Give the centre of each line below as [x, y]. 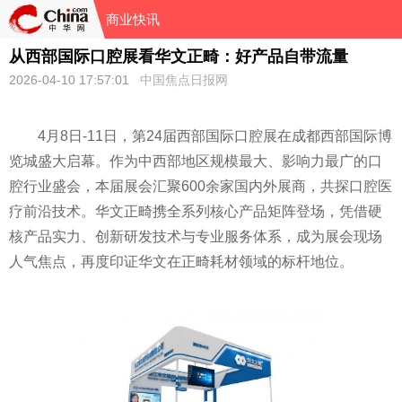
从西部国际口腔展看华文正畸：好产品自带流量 [179, 57]
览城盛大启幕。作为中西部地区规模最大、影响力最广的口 [196, 161]
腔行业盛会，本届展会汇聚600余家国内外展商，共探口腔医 [201, 186]
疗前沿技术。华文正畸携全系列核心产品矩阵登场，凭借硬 [196, 211]
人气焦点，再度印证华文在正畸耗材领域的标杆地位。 [181, 262]
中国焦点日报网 [184, 80]
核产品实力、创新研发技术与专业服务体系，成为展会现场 [196, 236]
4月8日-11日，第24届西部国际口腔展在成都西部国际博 [215, 136]
